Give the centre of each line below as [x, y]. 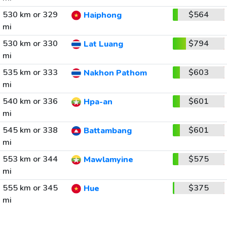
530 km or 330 [30, 44]
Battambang [107, 131]
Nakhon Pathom [115, 73]
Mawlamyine [108, 160]
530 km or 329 [30, 15]
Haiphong [102, 15]
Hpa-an [98, 102]
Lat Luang [103, 44]
